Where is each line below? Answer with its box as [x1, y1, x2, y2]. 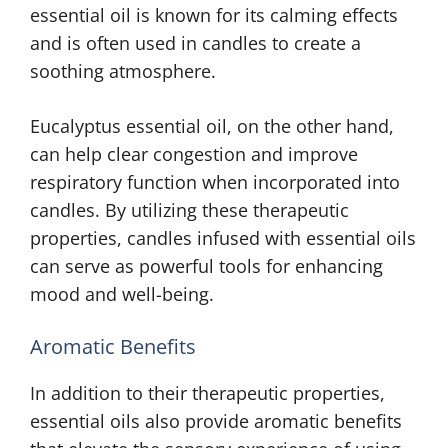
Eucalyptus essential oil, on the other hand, [30, 114, 394, 138]
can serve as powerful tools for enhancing [30, 254, 383, 278]
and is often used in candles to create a [30, 31, 361, 55]
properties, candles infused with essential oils [30, 226, 416, 250]
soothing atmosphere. [30, 59, 216, 83]
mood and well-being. [30, 282, 214, 306]
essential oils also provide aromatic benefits [30, 409, 402, 433]
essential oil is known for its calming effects [30, 3, 398, 27]
